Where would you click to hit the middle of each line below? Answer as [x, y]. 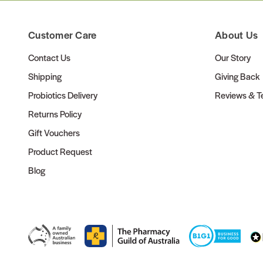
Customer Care [63, 35]
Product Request [60, 151]
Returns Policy [55, 114]
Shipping [45, 76]
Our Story [233, 58]
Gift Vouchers [54, 133]
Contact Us [49, 58]
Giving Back [237, 76]
